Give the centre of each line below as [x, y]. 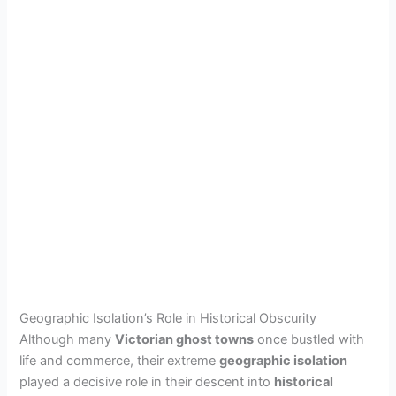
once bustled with [309, 339]
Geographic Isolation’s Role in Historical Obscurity [168, 318]
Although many [68, 339]
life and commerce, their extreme [120, 360]
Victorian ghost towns [185, 339]
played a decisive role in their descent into [147, 381]
